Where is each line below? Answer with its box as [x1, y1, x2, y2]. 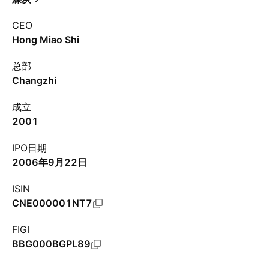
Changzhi [12, 74, 56, 86]
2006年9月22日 [12, 156, 87, 168]
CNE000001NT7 [12, 197, 92, 209]
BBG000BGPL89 [12, 238, 91, 250]
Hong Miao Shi [12, 34, 79, 46]
